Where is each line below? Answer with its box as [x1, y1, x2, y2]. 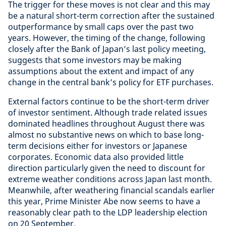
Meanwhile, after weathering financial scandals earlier [8, 184, 215, 196]
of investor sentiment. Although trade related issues [8, 106, 207, 118]
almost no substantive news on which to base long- [8, 129, 204, 140]
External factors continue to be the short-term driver [8, 95, 209, 107]
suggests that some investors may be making [8, 54, 182, 66]
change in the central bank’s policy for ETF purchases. [8, 76, 213, 88]
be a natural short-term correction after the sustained [8, 10, 214, 21]
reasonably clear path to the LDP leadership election [8, 206, 207, 218]
